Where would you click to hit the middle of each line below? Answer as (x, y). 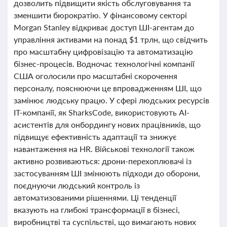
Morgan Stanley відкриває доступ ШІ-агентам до (104, 27)
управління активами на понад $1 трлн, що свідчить (111, 39)
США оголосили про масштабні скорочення (96, 76)
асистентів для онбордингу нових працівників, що (107, 124)
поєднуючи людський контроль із (77, 185)
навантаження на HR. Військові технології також (104, 149)
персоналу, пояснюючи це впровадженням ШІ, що (108, 88)
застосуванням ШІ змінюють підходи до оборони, (107, 173)
